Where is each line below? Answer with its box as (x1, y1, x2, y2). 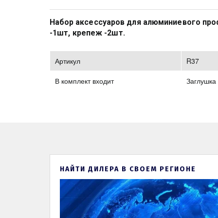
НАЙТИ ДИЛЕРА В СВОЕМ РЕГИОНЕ (60, 165, 196, 173)
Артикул (55, 56, 80, 66)
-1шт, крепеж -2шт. (50, 28, 127, 37)
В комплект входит (55, 76, 114, 86)
